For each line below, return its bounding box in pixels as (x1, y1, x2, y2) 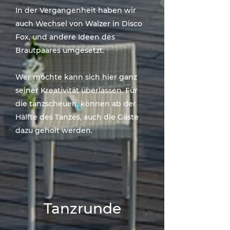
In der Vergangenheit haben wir (15, 6, 136, 15)
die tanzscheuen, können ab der (15, 99, 136, 108)
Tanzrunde (43, 200, 121, 217)
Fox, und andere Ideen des (15, 32, 115, 42)
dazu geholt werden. (15, 126, 92, 135)
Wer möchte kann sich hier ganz (15, 72, 137, 82)
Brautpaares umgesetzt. (15, 46, 104, 55)
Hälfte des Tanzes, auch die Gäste (15, 112, 139, 122)
